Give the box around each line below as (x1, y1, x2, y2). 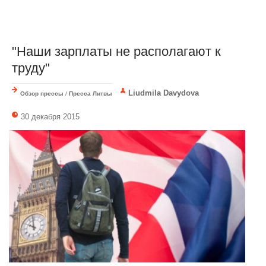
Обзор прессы (20, 90, 64, 97)
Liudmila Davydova (128, 88, 199, 97)
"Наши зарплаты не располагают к (12, 43, 221, 59)
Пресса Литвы (69, 90, 112, 97)
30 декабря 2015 (21, 112, 80, 121)
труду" (12, 60, 50, 75)
